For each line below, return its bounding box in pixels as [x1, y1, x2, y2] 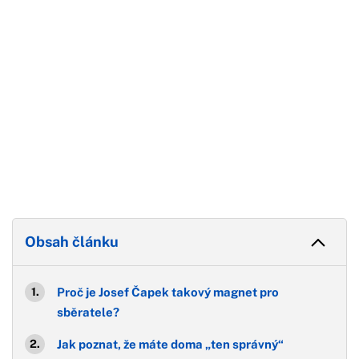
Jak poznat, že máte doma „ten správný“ [57, 337, 284, 351]
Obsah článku [25, 233, 119, 250]
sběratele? [57, 305, 119, 319]
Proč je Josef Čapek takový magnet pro [57, 285, 279, 299]
